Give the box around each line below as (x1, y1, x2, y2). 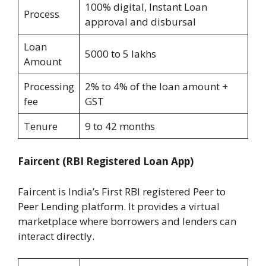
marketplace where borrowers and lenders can (18, 214, 236, 228)
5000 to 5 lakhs (84, 46, 156, 61)
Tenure (23, 119, 58, 133)
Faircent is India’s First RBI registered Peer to (18, 184, 226, 198)
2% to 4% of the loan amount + (84, 79, 228, 93)
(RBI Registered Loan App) (62, 154, 194, 169)
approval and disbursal (84, 14, 196, 28)
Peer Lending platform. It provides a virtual (18, 199, 220, 213)
